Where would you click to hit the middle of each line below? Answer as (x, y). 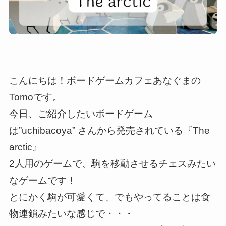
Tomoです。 (35, 97)
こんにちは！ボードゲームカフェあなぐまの (105, 81)
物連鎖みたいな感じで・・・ (71, 214)
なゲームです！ (42, 181)
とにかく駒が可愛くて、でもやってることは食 (109, 197)
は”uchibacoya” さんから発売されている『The (109, 131)
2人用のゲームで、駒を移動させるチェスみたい (112, 164)
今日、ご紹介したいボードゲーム (81, 114)
